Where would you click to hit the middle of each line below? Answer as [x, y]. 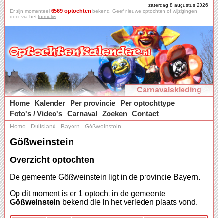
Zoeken [115, 114]
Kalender [50, 103]
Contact [145, 114]
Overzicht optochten [52, 160]
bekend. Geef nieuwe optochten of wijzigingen [144, 11]
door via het [24, 16]
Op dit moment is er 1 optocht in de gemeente [88, 194]
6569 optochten [71, 11]
